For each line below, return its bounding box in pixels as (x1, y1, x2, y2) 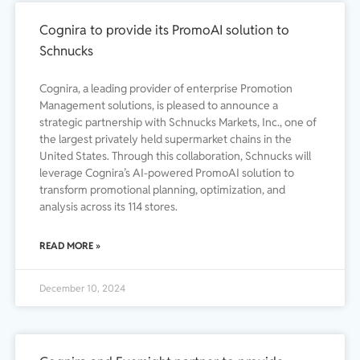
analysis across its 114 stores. (39, 199, 178, 215)
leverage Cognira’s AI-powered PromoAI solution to (39, 166, 294, 181)
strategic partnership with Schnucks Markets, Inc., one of (39, 115, 317, 130)
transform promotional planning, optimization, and (39, 182, 285, 198)
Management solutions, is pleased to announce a (39, 98, 278, 113)
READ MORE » (39, 239, 100, 252)
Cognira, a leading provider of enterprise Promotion (39, 81, 292, 96)
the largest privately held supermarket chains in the (39, 132, 292, 147)
